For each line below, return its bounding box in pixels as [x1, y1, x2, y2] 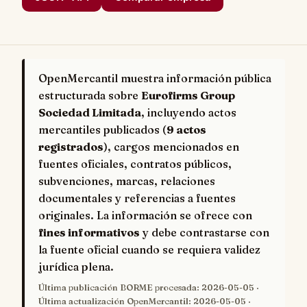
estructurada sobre [38, 88, 141, 103]
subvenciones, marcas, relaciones [38, 174, 215, 188]
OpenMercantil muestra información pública [38, 71, 271, 86]
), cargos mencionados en [103, 140, 239, 154]
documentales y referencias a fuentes [38, 191, 236, 206]
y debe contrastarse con [140, 225, 269, 240]
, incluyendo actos [141, 106, 236, 120]
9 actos [167, 123, 206, 137]
